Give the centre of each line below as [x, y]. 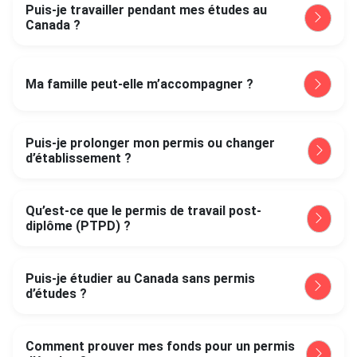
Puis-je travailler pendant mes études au [146, 10]
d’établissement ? [78, 158]
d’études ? [56, 294]
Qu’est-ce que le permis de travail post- [143, 211]
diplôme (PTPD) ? [78, 226]
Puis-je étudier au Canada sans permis [140, 279]
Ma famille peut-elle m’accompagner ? [139, 84]
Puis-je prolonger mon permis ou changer [150, 143]
